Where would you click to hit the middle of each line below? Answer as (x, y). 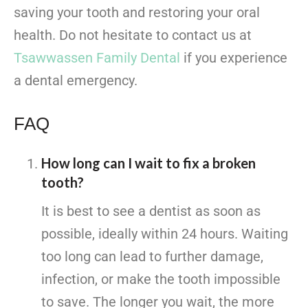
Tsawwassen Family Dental (97, 58)
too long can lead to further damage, (152, 257)
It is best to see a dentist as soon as (151, 211)
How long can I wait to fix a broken (148, 163)
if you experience (234, 58)
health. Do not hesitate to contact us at (133, 35)
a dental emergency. (76, 81)
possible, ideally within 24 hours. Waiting (165, 234)
